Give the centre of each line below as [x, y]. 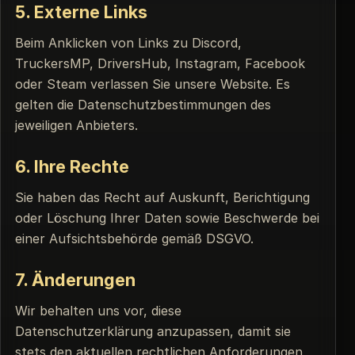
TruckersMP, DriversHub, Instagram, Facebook [160, 63]
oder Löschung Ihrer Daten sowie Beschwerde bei [167, 218]
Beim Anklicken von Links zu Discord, [128, 43]
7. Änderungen [75, 280]
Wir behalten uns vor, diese [98, 311]
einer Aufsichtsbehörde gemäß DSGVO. [134, 239]
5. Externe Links [81, 12]
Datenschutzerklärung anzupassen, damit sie [153, 331]
